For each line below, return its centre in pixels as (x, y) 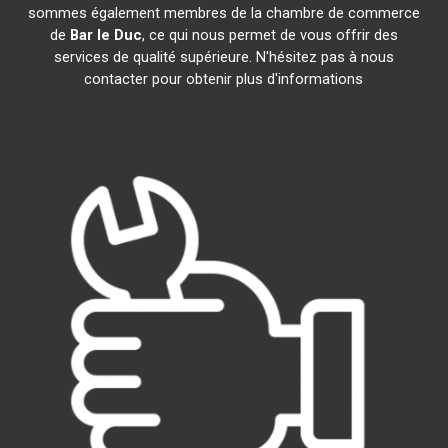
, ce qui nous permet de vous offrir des (269, 35)
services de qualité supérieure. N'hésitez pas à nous (223, 57)
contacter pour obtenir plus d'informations (224, 79)
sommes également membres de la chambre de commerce (223, 13)
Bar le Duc (105, 35)
